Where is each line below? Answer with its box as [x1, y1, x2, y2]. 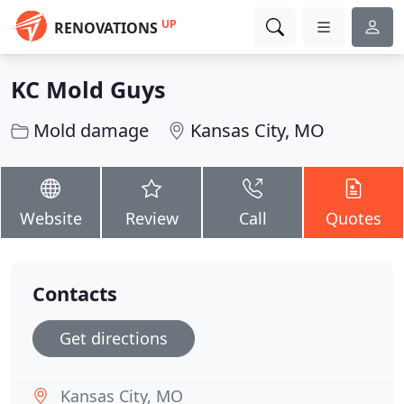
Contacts [32, 280, 117, 307]
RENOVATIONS [54, 18, 158, 38]
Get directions [60, 327, 168, 349]
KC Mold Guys [11, 74, 166, 105]
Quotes [326, 207, 381, 229]
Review [124, 207, 179, 229]
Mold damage [33, 118, 149, 142]
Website [19, 207, 82, 229]
